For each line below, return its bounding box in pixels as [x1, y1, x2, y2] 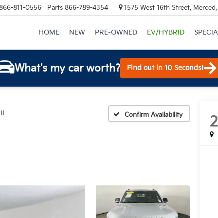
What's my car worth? [15, 62, 120, 74]
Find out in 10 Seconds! [127, 64, 203, 72]
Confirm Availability [125, 110, 182, 119]
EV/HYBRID [146, 28, 184, 37]
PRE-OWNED [94, 28, 137, 37]
